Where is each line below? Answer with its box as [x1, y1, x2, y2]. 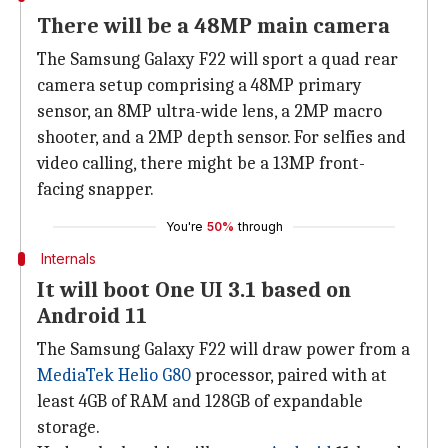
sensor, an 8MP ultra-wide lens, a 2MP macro [37, 101, 382, 122]
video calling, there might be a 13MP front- [37, 153, 365, 174]
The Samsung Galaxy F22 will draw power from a [37, 339, 410, 360]
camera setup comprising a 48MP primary [37, 75, 362, 96]
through [237, 219, 283, 234]
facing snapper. [37, 179, 154, 200]
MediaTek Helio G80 [37, 365, 191, 386]
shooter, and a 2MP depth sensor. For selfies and [37, 127, 406, 148]
